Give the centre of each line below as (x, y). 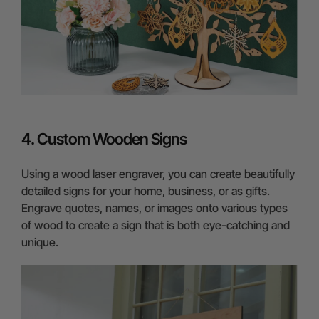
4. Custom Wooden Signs (104, 139)
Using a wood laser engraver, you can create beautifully (158, 174)
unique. (40, 242)
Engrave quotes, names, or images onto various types (155, 208)
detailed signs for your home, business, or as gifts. (146, 191)
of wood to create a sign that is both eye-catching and (156, 225)
